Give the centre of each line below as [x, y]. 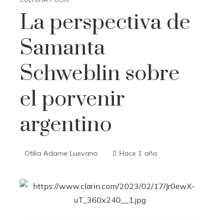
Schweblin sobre [100, 74]
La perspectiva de [105, 23]
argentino [66, 125]
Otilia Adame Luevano [61, 153]
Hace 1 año [138, 153]
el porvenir [72, 99]
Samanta [62, 48]
